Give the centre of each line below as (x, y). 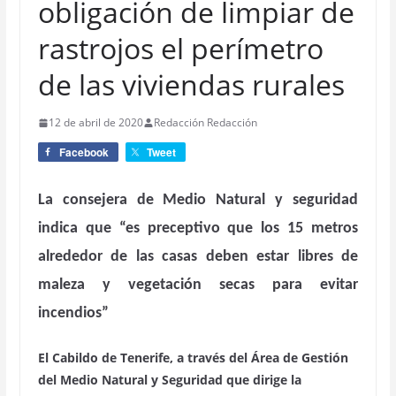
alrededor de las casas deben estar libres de (198, 257)
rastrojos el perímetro (180, 48)
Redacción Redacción (205, 122)
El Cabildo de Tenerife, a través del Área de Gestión (193, 358)
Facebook (84, 152)
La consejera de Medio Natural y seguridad (198, 200)
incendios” (73, 313)
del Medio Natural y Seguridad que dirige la (169, 380)
